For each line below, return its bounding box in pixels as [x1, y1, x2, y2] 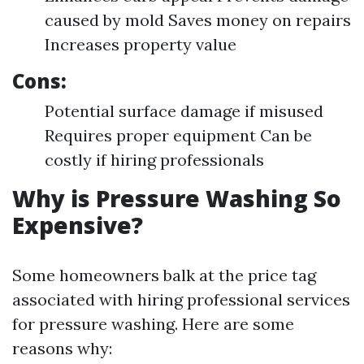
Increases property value [45, 34, 236, 54]
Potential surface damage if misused [45, 101, 323, 121]
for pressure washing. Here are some [12, 314, 294, 334]
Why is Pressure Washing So [12, 183, 341, 214]
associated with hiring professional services [12, 289, 350, 310]
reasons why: [12, 338, 112, 358]
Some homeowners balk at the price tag [12, 265, 316, 285]
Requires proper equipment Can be [45, 125, 312, 145]
